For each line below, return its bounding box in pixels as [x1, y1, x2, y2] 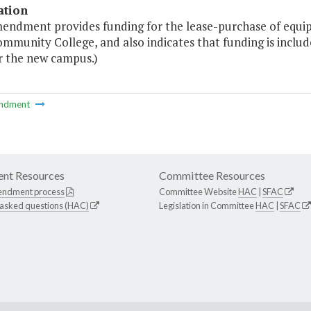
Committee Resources [159, 169, 265, 183]
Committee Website [159, 186, 238, 198]
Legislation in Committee [159, 200, 255, 212]
